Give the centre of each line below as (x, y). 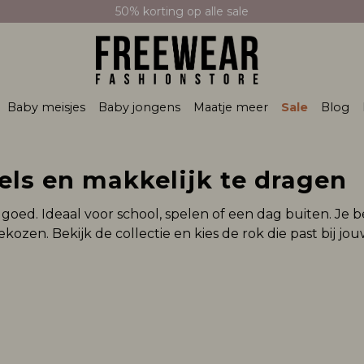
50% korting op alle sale (182, 11)
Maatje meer (230, 107)
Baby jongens (139, 107)
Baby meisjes (46, 107)
